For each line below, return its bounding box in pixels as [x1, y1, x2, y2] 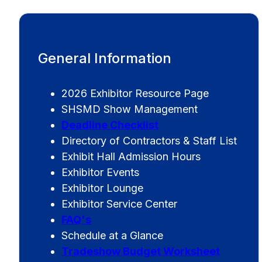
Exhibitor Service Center [61, 198, 178, 211]
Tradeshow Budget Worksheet [61, 245, 220, 258]
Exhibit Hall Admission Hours [61, 150, 201, 163]
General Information [38, 50, 172, 67]
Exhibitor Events [61, 166, 140, 179]
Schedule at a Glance [61, 229, 164, 242]
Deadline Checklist [61, 119, 159, 132]
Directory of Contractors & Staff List [61, 135, 237, 147]
